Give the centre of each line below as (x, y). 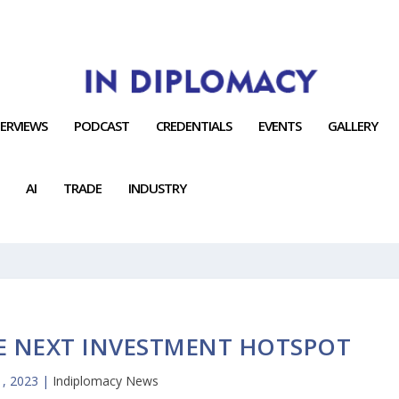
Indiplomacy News (106, 380)
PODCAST (102, 125)
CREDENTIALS (194, 125)
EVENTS (280, 125)
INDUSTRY (158, 187)
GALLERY (353, 125)
